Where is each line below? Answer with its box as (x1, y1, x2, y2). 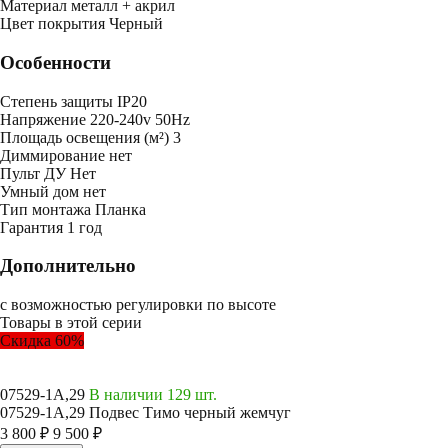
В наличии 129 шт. (89, 386, 217, 404)
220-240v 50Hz (90, 110, 190, 128)
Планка (95, 200, 146, 218)
